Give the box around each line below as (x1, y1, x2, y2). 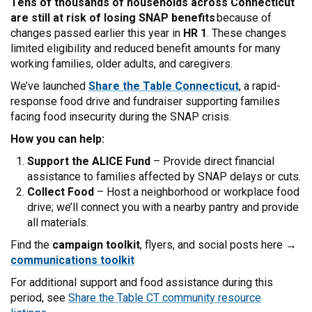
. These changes (207, 26, 286, 40)
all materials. (27, 215, 91, 229)
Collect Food (27, 185, 94, 198)
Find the (10, 237, 52, 251)
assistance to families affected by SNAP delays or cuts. (27, 169, 301, 183)
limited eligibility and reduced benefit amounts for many (10, 41, 281, 55)
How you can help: (10, 132, 107, 146)
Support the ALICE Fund (27, 154, 150, 168)
